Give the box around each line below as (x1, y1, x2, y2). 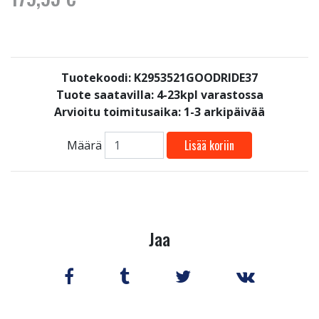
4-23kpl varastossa (156, 87, 263, 103)
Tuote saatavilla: (56, 87, 157, 103)
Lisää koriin (184, 137, 235, 155)
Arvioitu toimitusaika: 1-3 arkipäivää (54, 104, 265, 120)
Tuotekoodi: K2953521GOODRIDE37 (61, 70, 258, 85)
